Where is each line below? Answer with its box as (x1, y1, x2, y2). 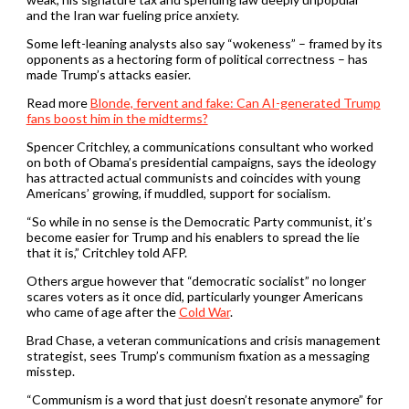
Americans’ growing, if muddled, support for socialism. (26, 184, 330, 201)
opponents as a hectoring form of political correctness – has (26, 50, 368, 67)
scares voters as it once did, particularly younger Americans (26, 288, 363, 304)
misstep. (26, 362, 75, 379)
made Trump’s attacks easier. (26, 66, 191, 82)
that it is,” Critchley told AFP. (26, 244, 187, 260)
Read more (26, 94, 90, 110)
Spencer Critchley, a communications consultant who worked (26, 138, 373, 154)
